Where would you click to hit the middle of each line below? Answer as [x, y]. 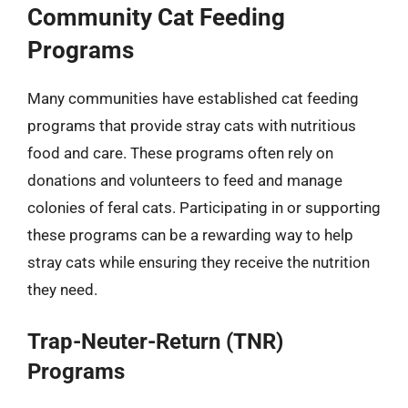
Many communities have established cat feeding [193, 98]
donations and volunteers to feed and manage [185, 180]
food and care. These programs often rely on [180, 153]
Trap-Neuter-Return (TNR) [155, 341]
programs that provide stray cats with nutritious [192, 126]
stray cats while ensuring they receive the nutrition [199, 262]
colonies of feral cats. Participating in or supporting [204, 208]
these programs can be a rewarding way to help [190, 235]
